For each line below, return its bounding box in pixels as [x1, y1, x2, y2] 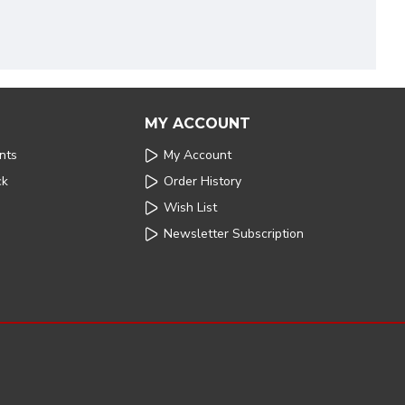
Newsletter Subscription [164, 225, 304, 242]
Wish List [164, 199, 217, 216]
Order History [164, 173, 241, 190]
